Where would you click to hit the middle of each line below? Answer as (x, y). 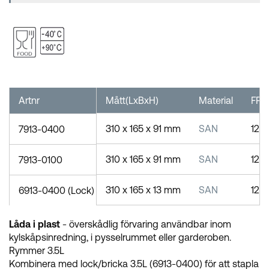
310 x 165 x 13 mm (143, 189)
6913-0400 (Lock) (56, 190)
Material (216, 100)
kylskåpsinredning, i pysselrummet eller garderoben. (120, 237)
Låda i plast (35, 224)
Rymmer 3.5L (37, 250)
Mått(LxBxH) (132, 100)
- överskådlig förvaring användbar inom (146, 224)
